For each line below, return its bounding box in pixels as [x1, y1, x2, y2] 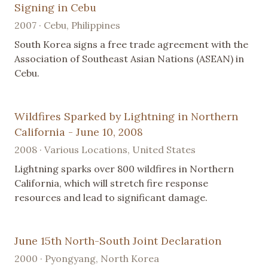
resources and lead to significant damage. [14, 191, 208, 203]
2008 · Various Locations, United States [14, 143, 196, 156]
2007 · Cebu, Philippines [14, 19, 120, 31]
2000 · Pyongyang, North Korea [14, 252, 159, 264]
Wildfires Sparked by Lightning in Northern [14, 109, 238, 123]
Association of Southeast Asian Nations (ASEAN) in [14, 52, 244, 65]
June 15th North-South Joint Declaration [14, 233, 221, 248]
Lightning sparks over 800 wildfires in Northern [14, 162, 234, 175]
